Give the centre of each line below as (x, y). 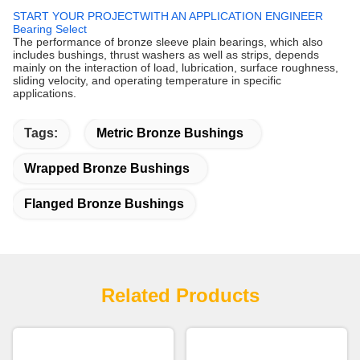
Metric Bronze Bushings (170, 133)
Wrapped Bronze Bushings (107, 168)
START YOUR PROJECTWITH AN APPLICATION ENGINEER (168, 16)
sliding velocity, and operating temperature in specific (147, 80)
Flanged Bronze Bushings (104, 203)
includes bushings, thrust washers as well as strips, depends (166, 54)
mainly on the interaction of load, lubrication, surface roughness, (176, 67)
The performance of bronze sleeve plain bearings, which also (168, 41)
